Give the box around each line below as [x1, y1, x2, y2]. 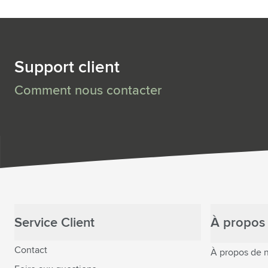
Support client [14, 59, 120, 76]
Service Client [14, 217, 95, 230]
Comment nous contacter [14, 84, 162, 98]
